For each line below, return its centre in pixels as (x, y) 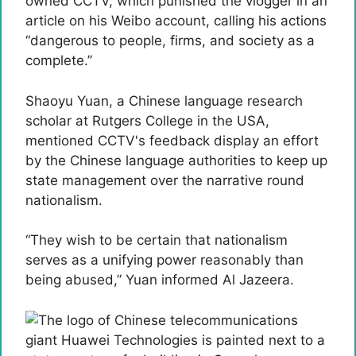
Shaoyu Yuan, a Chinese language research (164, 101)
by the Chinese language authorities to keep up (176, 160)
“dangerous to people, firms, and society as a (170, 41)
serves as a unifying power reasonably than (164, 260)
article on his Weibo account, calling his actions (176, 21)
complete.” (59, 60)
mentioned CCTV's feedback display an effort (172, 140)
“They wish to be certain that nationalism (157, 240)
